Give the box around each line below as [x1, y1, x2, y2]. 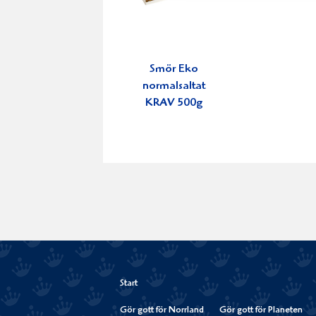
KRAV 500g [145, 97, 202, 110]
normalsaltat [142, 80, 205, 93]
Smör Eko [149, 63, 198, 76]
